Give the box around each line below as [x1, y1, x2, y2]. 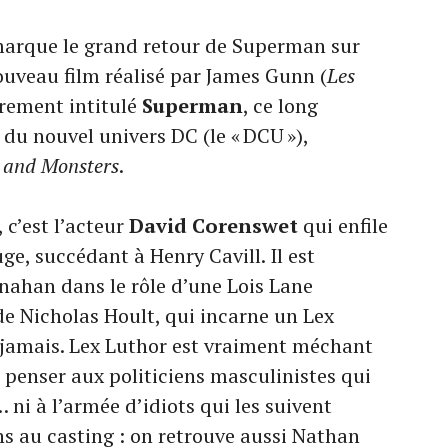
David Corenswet [129, 212, 298, 239]
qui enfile [298, 212, 388, 239]
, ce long [243, 92, 318, 119]
